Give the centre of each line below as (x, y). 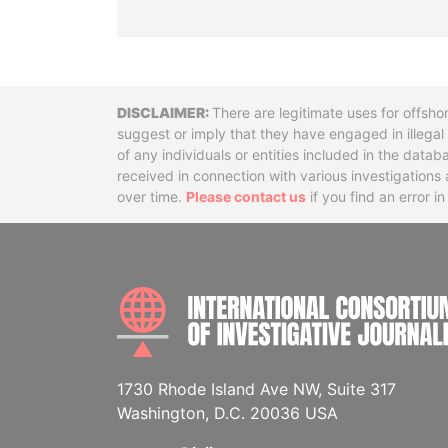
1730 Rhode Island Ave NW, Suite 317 (256, 389)
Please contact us (246, 196)
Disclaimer (191, 117)
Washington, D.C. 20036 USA (227, 413)
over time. (151, 196)
